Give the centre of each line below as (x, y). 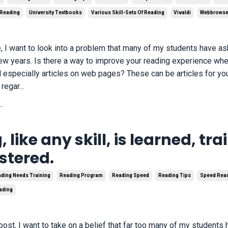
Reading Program (81, 175)
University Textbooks (56, 12)
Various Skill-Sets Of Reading (128, 12)
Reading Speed (131, 175)
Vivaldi (182, 12)
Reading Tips (175, 175)
